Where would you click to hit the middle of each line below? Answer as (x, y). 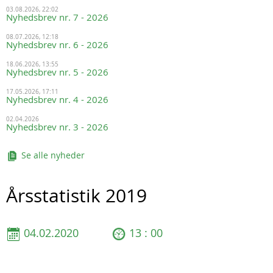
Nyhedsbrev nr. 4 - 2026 (57, 99)
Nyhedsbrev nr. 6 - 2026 (57, 44)
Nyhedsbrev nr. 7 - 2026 (57, 17)
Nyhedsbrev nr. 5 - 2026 (57, 72)
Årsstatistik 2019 (76, 195)
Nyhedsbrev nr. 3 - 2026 (57, 126)
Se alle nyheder (53, 155)
